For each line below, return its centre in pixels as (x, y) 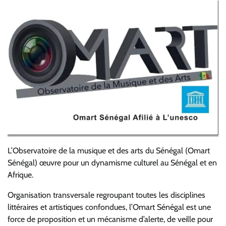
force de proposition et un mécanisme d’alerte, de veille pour (110, 219)
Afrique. (20, 175)
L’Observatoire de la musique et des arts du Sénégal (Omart (109, 150)
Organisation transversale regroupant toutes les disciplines (106, 195)
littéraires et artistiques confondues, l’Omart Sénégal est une (109, 207)
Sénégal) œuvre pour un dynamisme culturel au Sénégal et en (112, 162)
